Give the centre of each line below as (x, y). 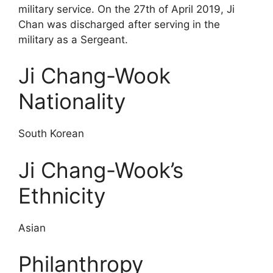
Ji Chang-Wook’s (101, 170)
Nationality (72, 101)
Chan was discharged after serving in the (119, 24)
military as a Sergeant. (73, 39)
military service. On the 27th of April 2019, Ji (126, 9)
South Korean (51, 134)
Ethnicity (62, 195)
